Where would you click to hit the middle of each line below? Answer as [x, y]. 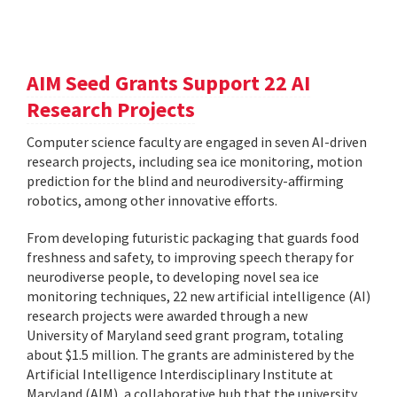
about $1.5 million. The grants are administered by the [191, 355]
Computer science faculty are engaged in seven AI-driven [197, 142]
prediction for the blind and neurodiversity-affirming [185, 181]
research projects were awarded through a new [167, 316]
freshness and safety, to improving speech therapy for [190, 257]
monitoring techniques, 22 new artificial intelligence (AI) [198, 296]
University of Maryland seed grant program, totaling [185, 335]
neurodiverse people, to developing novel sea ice [173, 277]
